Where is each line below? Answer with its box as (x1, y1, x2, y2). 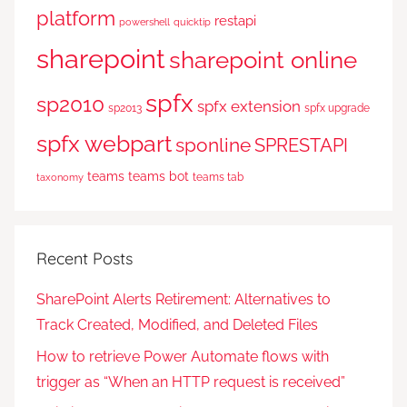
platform (36, 6, 115, 31)
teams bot (128, 169, 189, 184)
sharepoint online (169, 45, 357, 74)
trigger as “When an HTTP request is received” (36, 372, 345, 391)
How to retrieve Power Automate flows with (36, 347, 329, 365)
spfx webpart (36, 131, 172, 158)
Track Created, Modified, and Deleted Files (36, 316, 318, 334)
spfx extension (197, 97, 301, 116)
